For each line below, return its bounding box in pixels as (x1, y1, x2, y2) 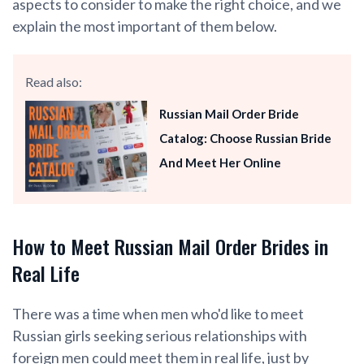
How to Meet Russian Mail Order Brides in (12, 232, 328, 262)
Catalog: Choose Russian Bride (159, 130, 331, 145)
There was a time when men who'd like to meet (12, 305, 304, 323)
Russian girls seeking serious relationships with (12, 327, 307, 345)
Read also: (25, 73, 82, 89)
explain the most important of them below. (12, 16, 277, 35)
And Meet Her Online (159, 154, 281, 170)
